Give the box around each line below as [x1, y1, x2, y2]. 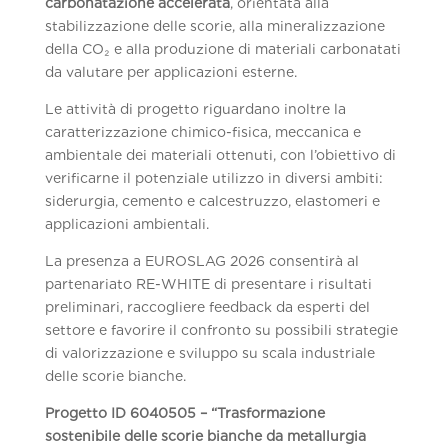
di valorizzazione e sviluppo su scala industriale [44, 345, 375, 361]
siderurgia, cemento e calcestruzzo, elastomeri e [44, 193, 380, 209]
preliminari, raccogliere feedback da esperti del [44, 299, 370, 315]
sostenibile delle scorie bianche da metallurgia [44, 428, 366, 444]
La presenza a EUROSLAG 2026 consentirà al [44, 253, 359, 269]
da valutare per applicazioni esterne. [44, 64, 297, 80]
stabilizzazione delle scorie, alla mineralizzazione [44, 18, 385, 34]
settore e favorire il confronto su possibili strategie [44, 322, 398, 338]
